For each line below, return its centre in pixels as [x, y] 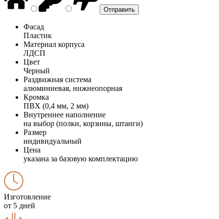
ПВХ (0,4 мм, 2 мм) [56, 106]
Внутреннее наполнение [65, 114]
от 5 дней [20, 205]
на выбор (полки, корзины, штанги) [83, 123]
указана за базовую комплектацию [81, 158]
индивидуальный [53, 141]
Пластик [38, 35]
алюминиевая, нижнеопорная [73, 88]
